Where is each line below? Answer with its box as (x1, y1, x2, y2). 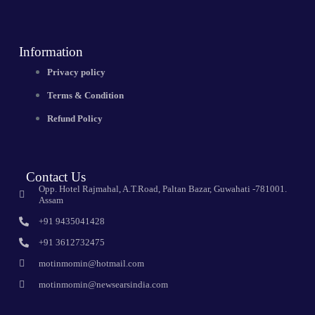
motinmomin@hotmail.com (39, 258, 145, 269)
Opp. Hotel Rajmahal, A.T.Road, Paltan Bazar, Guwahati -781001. (39, 184, 288, 194)
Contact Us (25, 169, 86, 184)
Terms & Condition (46, 90, 124, 101)
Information (18, 44, 83, 59)
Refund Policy (46, 113, 103, 124)
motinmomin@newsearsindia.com (39, 279, 169, 290)
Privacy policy (46, 67, 105, 77)
